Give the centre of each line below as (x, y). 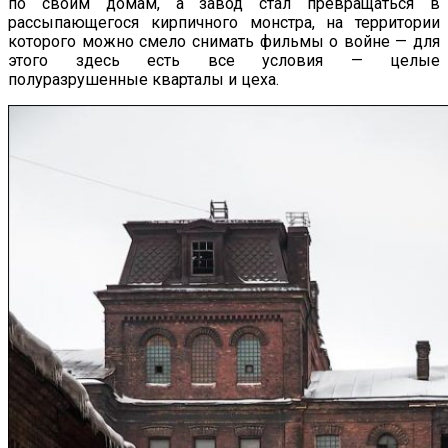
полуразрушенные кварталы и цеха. (143, 79)
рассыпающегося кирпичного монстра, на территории (224, 22)
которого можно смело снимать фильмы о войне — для (224, 41)
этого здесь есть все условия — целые (224, 60)
